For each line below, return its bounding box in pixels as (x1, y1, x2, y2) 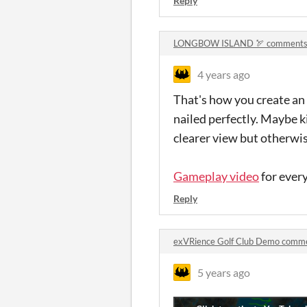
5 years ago (197, 266, 250, 279)
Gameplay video (173, 169, 259, 184)
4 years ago (197, 68, 250, 81)
